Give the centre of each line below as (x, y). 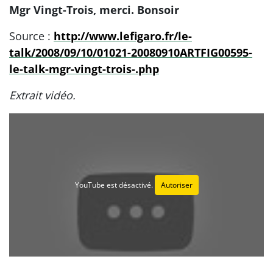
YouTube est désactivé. (115, 185)
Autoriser (176, 185)
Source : (31, 36)
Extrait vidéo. (42, 95)
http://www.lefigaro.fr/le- (123, 36)
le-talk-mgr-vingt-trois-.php (84, 69)
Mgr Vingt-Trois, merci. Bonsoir (94, 10)
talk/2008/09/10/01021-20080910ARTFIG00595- (131, 52)
